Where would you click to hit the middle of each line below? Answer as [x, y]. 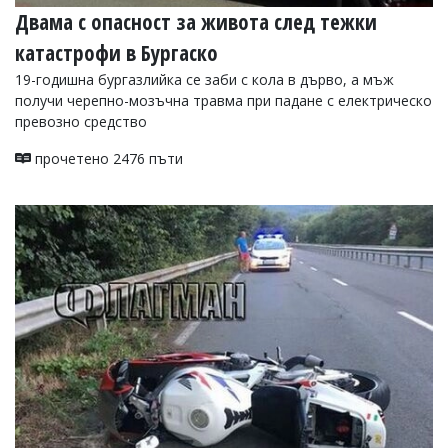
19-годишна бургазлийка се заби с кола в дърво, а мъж [204, 79]
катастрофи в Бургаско [116, 52]
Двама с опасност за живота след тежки [196, 21]
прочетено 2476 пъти [107, 158]
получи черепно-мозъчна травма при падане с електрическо [223, 100]
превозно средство [81, 121]
